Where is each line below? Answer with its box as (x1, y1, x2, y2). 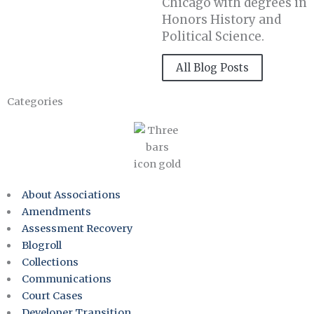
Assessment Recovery (21, 222, 132, 235)
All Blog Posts (176, 61, 249, 75)
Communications (21, 273, 111, 286)
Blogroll (21, 239, 62, 252)
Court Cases (21, 289, 83, 303)
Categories (7, 95, 63, 109)
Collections (21, 256, 78, 269)
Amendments (21, 205, 91, 219)
